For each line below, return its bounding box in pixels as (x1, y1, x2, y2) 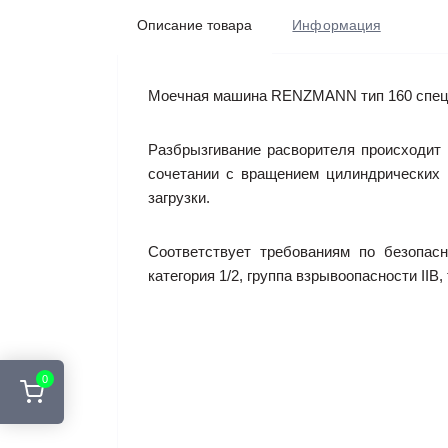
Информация (292, 16, 381, 33)
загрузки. (148, 188, 214, 206)
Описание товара (137, 16, 253, 33)
